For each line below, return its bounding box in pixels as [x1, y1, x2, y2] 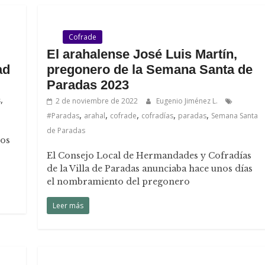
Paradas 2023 [47, 77, 130, 92]
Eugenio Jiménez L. [156, 96, 220, 106]
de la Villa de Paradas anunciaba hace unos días [47, 163, 253, 174]
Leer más [53, 201, 84, 211]
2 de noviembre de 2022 [56, 96, 138, 106]
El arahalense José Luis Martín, [47, 47, 238, 62]
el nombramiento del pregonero [47, 176, 190, 187]
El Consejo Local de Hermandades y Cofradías [47, 150, 252, 161]
